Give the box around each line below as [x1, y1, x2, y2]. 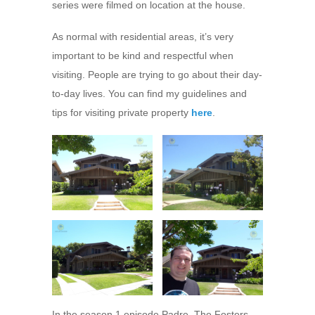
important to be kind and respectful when [52, 49, 233, 61]
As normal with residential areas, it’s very [52, 30, 233, 42]
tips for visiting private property [52, 106, 191, 118]
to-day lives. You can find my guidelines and [52, 87, 247, 99]
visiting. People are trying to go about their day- [52, 68, 262, 80]
